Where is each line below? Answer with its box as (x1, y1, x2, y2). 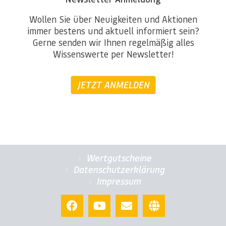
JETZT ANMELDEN (77, 79, 149, 91)
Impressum (96, 175, 141, 188)
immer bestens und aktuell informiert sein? (27, 25, 199, 37)
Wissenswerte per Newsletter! (52, 48, 174, 60)
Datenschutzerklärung (73, 163, 164, 176)
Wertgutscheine (86, 152, 151, 164)
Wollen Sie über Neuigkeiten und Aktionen (29, 13, 197, 25)
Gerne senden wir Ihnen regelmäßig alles (32, 36, 194, 48)
